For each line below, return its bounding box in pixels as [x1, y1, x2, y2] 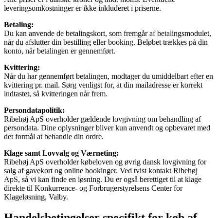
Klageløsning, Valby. [4, 192, 68, 201]
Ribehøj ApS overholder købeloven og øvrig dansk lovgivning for [4, 157, 206, 166]
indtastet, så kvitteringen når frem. [4, 89, 108, 98]
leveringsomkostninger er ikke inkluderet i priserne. [4, 3, 161, 12]
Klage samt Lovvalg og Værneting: [4, 148, 119, 157]
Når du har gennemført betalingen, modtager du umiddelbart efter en [4, 72, 213, 80]
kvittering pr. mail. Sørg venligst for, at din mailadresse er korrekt [4, 80, 202, 89]
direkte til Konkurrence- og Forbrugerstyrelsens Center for [4, 183, 182, 192]
